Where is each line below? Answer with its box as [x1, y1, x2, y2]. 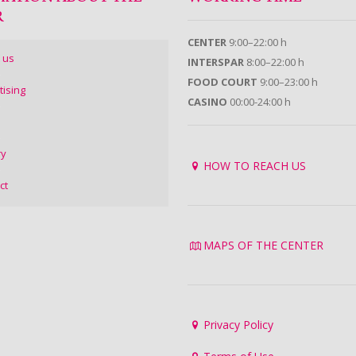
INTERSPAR [188, 55, 245, 70]
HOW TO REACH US [203, 158, 306, 174]
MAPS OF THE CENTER [203, 238, 323, 253]
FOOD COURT [188, 75, 258, 90]
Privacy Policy [203, 317, 273, 333]
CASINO [188, 95, 228, 110]
